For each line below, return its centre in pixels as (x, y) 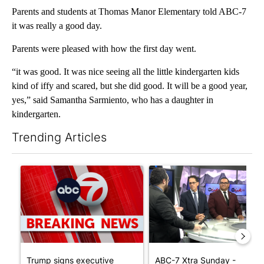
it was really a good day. (57, 25)
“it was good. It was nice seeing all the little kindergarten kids (126, 71)
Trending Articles (59, 137)
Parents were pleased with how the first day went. (104, 48)
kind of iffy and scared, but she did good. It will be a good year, (130, 85)
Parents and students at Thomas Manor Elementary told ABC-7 (129, 11)
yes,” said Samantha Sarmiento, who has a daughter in (113, 100)
